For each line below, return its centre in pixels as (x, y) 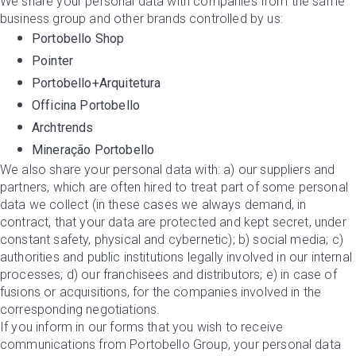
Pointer (53, 61)
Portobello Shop (78, 39)
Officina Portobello (86, 105)
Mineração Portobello (93, 150)
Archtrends (63, 128)
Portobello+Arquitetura (97, 83)
